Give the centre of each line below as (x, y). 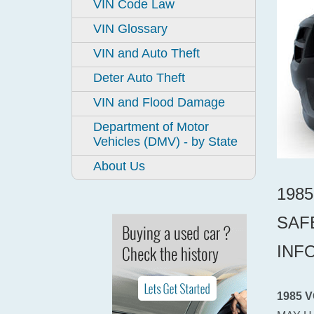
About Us (119, 166)
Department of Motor (151, 127)
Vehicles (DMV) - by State (165, 142)
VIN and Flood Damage (159, 102)
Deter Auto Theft (139, 78)
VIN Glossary (130, 29)
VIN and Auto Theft (146, 53)
